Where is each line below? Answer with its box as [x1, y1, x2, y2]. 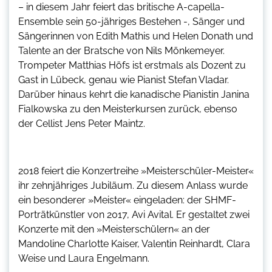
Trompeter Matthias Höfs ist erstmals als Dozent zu [18, 59, 246, 71]
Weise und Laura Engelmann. [18, 252, 149, 264]
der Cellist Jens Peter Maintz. [18, 117, 145, 129]
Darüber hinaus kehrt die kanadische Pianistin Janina [18, 88, 250, 100]
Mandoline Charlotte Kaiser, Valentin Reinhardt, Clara [18, 237, 250, 250]
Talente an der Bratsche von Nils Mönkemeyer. [18, 44, 225, 56]
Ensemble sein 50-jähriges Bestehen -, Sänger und [18, 15, 245, 27]
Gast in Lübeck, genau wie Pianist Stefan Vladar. [18, 73, 229, 86]
